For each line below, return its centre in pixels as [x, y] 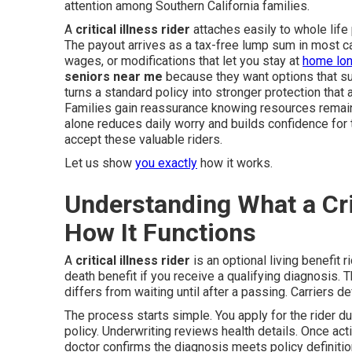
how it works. [235, 163]
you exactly [166, 163]
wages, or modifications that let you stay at [183, 60]
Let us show [100, 163]
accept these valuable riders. [143, 139]
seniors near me [114, 76]
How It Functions [160, 232]
